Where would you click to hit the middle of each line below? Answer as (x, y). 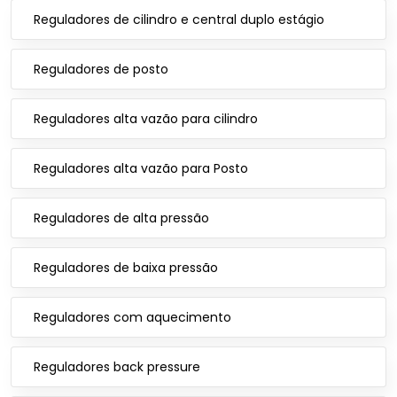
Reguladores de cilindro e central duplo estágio (179, 19)
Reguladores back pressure (117, 367)
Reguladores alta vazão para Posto (141, 168)
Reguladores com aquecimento (132, 317)
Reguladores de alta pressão (121, 218)
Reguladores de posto (101, 69)
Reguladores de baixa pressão (126, 268)
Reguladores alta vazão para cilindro (146, 119)
